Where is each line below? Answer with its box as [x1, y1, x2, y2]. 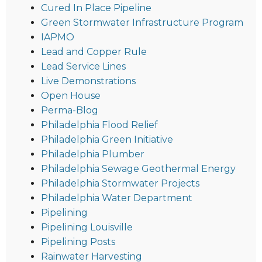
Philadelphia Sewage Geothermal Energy [41, 163, 236, 174]
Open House [41, 89, 101, 101]
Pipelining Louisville [41, 221, 133, 233]
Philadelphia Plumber [41, 148, 144, 160]
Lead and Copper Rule [41, 46, 147, 57]
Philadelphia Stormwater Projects [41, 177, 199, 189]
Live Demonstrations [41, 75, 136, 87]
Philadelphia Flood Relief [41, 119, 158, 130]
